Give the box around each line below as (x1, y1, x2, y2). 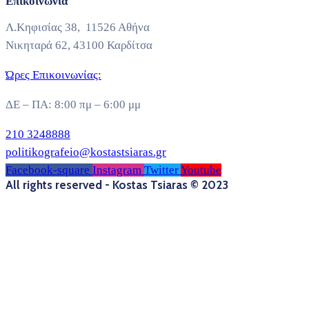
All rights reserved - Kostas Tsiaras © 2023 (6, 178, 228, 192)
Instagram (92, 163, 141, 177)
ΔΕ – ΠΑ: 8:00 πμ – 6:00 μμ (6, 98, 141, 112)
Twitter (144, 163, 179, 177)
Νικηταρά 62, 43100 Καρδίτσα (6, 39, 152, 52)
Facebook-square (6, 163, 90, 177)
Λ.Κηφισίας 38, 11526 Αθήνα (6, 21, 150, 34)
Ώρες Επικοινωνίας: (6, 68, 101, 82)
